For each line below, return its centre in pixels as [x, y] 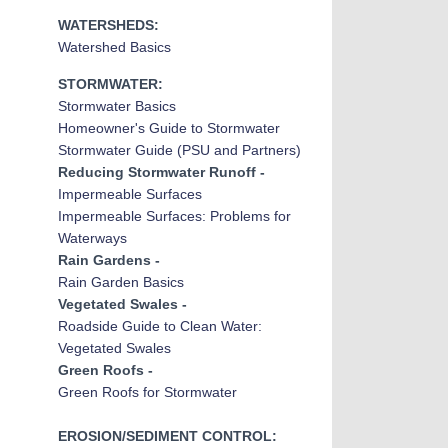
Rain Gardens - [108, 260]
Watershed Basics [114, 47]
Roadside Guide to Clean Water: [159, 326]
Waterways [92, 238]
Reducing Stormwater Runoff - [161, 172]
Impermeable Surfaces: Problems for [174, 216]
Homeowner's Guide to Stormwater [168, 128]
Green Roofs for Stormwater [147, 392]
